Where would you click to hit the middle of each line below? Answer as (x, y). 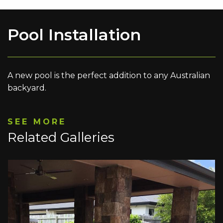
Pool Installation (74, 34)
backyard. (28, 88)
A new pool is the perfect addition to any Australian (109, 75)
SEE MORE (37, 121)
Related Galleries (61, 137)
